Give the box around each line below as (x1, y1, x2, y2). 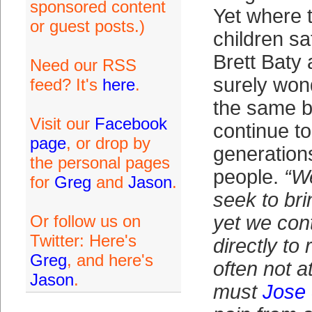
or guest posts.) (29, 17, 145, 36)
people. (212, 166, 284, 188)
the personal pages (29, 153, 170, 172)
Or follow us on (29, 212, 141, 231)
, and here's (66, 251, 153, 270)
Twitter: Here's (29, 231, 136, 250)
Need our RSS (29, 56, 136, 75)
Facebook (94, 114, 167, 133)
